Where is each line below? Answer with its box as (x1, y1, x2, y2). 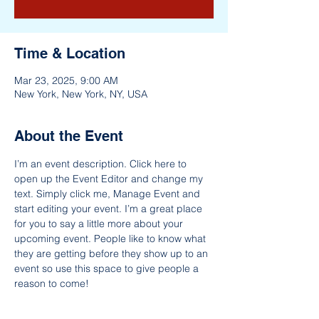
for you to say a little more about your (14, 217, 186, 230)
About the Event (14, 127, 123, 145)
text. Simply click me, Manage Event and (14, 187, 203, 200)
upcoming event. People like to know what (14, 232, 209, 245)
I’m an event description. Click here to (14, 157, 189, 170)
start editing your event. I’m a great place (14, 202, 205, 215)
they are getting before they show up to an (14, 247, 211, 260)
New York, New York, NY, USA (14, 88, 147, 100)
